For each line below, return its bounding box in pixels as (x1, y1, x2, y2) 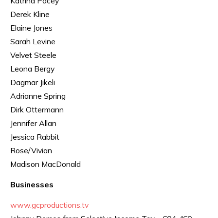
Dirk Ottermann (10, 105, 64, 114)
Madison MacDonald (10, 159, 81, 169)
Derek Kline (10, 9, 50, 19)
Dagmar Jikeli (10, 77, 55, 87)
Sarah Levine (10, 36, 55, 46)
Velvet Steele (10, 50, 56, 60)
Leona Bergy (10, 64, 54, 73)
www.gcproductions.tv (10, 200, 89, 210)
